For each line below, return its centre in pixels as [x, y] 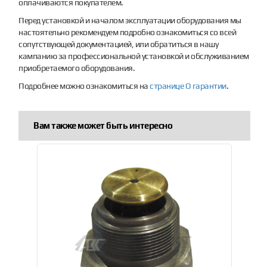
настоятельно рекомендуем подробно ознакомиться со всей [128, 32]
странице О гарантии [188, 86]
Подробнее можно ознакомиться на [84, 86]
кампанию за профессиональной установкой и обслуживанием [134, 56]
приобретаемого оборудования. [77, 68]
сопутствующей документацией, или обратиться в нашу [119, 44]
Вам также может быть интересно [103, 125]
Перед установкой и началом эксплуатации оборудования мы [130, 20]
